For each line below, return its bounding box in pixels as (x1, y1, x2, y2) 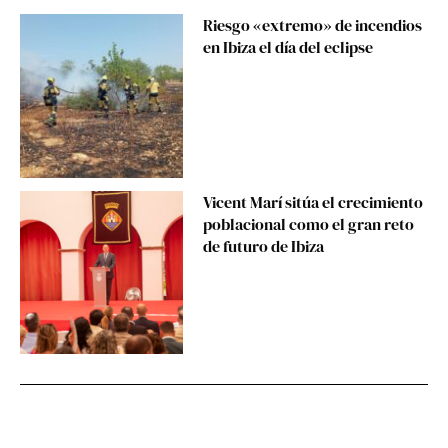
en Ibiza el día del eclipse (203, 36, 374, 59)
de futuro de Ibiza (203, 234, 325, 257)
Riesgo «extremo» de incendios (203, 14, 423, 37)
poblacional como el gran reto (203, 212, 415, 235)
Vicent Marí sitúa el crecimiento (203, 190, 424, 213)
